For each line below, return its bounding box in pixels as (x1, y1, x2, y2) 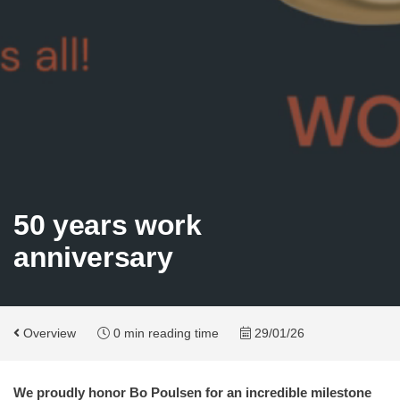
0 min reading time (110, 326, 219, 341)
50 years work (13, 209, 202, 241)
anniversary (13, 241, 173, 273)
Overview (20, 326, 76, 341)
